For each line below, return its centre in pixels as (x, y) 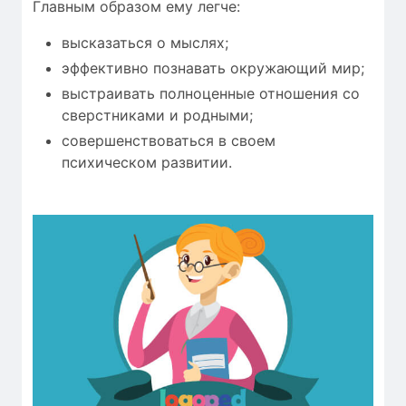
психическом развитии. (147, 163)
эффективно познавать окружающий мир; (213, 68)
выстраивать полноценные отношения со (211, 94)
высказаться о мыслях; (145, 43)
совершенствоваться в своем (169, 141)
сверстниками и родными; (157, 116)
